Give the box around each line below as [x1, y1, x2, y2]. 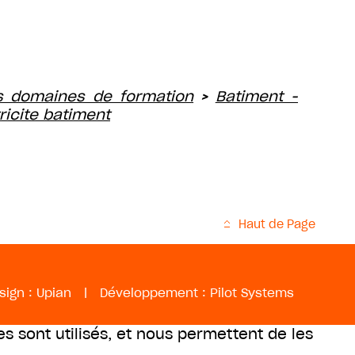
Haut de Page [239, 217, 315, 231]
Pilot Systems [210, 285, 294, 300]
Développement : [100, 285, 210, 300]
